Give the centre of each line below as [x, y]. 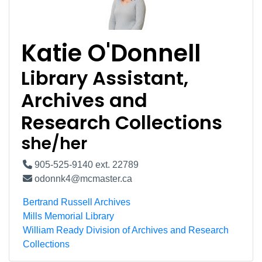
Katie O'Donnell [111, 53]
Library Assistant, [105, 78]
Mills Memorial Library [68, 216]
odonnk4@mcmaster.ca [82, 179]
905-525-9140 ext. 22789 [85, 165]
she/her [54, 144]
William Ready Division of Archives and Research [126, 230]
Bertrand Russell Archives [77, 202]
